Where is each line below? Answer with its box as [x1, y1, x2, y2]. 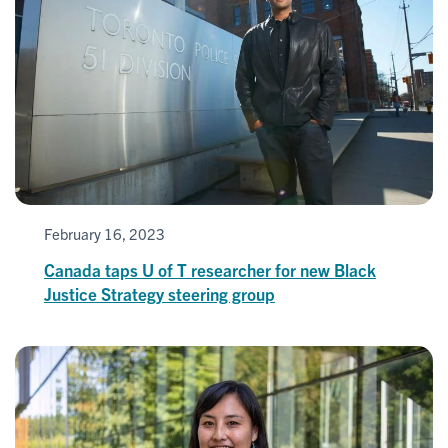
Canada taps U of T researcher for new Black [44, 258, 376, 280]
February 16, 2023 [44, 223, 165, 243]
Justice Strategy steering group [44, 282, 275, 304]
